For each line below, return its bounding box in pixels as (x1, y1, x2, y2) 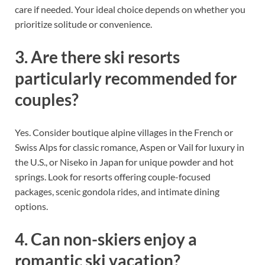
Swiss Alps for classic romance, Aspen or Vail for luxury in (15, 141, 244, 153)
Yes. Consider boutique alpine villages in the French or (15, 127, 233, 138)
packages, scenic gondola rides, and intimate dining (15, 186, 219, 198)
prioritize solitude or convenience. (15, 18, 152, 30)
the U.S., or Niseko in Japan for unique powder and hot (15, 156, 234, 168)
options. (15, 201, 48, 212)
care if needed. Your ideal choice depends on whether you (15, 3, 245, 15)
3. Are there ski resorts (15, 47, 180, 67)
